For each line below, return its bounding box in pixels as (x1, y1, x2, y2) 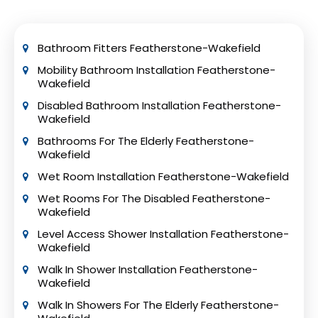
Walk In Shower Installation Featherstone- (37, 262, 258, 277)
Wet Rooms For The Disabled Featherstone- (37, 191, 270, 206)
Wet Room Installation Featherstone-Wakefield (37, 169, 289, 184)
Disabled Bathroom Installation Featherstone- (37, 98, 281, 113)
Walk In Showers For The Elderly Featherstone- (37, 297, 279, 312)
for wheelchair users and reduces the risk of (35, 12, 265, 27)
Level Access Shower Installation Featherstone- (37, 226, 289, 241)
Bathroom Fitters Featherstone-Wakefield (37, 40, 261, 55)
